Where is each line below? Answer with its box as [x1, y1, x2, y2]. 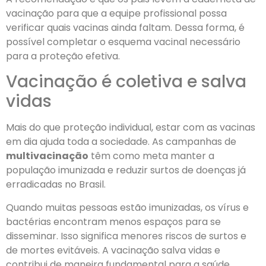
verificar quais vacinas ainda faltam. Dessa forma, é [6, 20, 245, 34]
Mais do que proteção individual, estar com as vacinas [6, 121, 255, 135]
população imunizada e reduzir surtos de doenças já [6, 163, 246, 178]
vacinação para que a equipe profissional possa [6, 6, 227, 20]
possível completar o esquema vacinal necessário [6, 34, 240, 49]
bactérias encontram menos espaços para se [6, 214, 221, 229]
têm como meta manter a [88, 149, 214, 163]
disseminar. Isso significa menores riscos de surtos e [6, 229, 246, 243]
